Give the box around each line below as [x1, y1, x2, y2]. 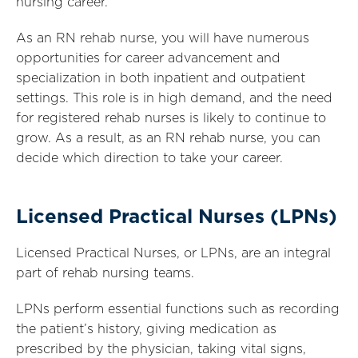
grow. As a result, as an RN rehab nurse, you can [16, 132, 320, 145]
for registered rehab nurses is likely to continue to [16, 112, 326, 125]
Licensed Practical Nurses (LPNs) [16, 208, 337, 227]
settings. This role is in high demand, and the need [16, 92, 332, 105]
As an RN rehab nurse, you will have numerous [16, 32, 309, 45]
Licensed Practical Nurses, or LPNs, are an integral [16, 247, 331, 260]
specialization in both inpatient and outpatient [16, 72, 305, 85]
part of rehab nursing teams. [16, 267, 194, 280]
